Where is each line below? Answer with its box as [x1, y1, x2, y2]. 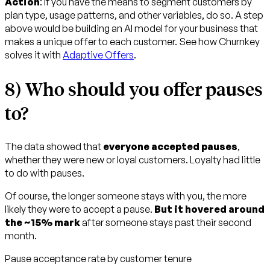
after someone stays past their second [80, 216, 251, 228]
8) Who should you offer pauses [5, 76, 263, 101]
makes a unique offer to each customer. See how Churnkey [5, 35, 260, 48]
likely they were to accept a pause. [5, 202, 154, 215]
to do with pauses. [5, 166, 84, 179]
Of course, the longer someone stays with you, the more [5, 189, 246, 202]
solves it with [5, 48, 63, 61]
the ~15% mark [5, 216, 80, 228]
